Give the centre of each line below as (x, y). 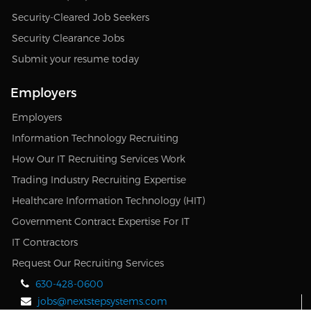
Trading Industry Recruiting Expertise (99, 179)
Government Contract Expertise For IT (101, 221)
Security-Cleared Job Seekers (81, 17)
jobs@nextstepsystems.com (102, 301)
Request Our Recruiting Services (88, 262)
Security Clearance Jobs (68, 37)
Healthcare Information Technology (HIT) (108, 200)
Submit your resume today (75, 58)
